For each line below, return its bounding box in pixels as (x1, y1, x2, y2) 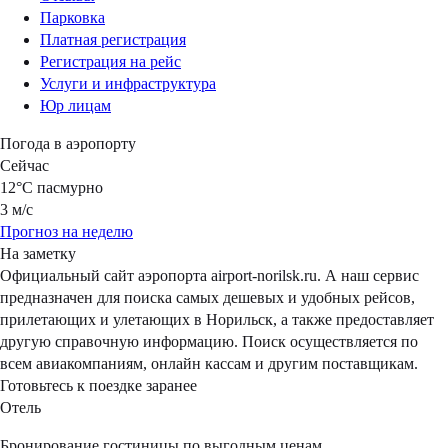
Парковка (40, 9, 105, 27)
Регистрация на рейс (40, 53, 181, 71)
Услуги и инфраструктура (40, 75, 216, 93)
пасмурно (37, 179, 103, 197)
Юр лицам (40, 97, 111, 115)
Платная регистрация (40, 31, 186, 49)
